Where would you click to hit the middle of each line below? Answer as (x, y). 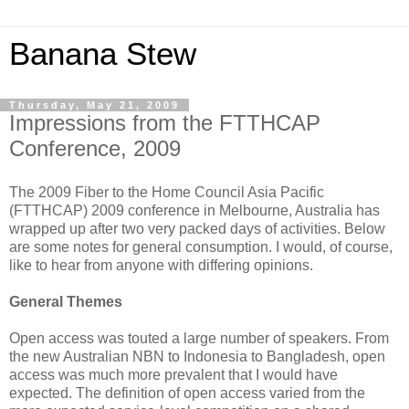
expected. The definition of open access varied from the (187, 393)
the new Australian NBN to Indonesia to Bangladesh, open (197, 356)
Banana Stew (103, 54)
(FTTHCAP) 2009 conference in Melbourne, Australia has (194, 210)
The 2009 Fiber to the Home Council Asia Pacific (167, 192)
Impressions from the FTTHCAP (165, 123)
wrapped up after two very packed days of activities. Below (197, 228)
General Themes (66, 301)
